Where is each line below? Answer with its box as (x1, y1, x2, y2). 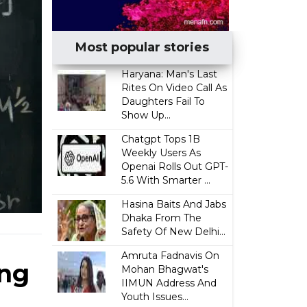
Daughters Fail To (121, 95, 206, 108)
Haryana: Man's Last (121, 68, 218, 80)
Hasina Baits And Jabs (121, 198, 227, 210)
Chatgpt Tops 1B (121, 133, 201, 145)
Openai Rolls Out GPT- (121, 160, 229, 173)
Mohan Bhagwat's (121, 263, 209, 275)
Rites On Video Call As (121, 82, 228, 94)
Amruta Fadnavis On (121, 249, 220, 262)
